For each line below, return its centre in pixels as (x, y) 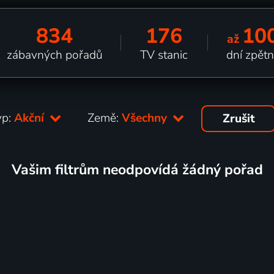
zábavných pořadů (54, 55)
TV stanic (164, 55)
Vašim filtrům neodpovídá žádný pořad (137, 169)
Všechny (146, 118)
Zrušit (239, 119)
